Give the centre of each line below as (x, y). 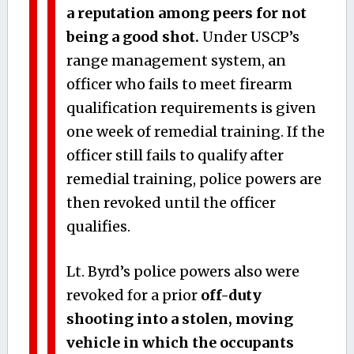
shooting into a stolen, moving (179, 318)
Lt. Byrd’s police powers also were (183, 271)
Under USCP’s (249, 36)
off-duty (231, 295)
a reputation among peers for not (186, 13)
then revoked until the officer (171, 202)
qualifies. (98, 226)
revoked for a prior (133, 295)
